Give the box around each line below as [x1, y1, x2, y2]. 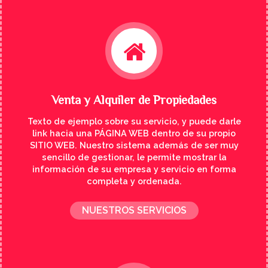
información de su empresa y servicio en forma [32, 164, 236, 175]
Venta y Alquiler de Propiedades [51, 92, 217, 111]
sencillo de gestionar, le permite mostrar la [41, 152, 227, 163]
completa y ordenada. [86, 176, 182, 187]
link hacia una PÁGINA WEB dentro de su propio [32, 128, 236, 139]
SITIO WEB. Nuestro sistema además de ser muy [29, 140, 239, 151]
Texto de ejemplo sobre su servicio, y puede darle [27, 116, 241, 127]
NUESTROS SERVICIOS [81, 204, 187, 216]
